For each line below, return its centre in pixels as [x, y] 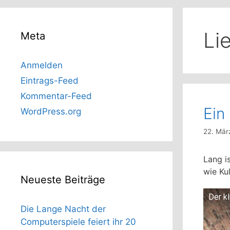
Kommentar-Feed [56, 96]
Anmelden [42, 65]
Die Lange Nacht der [63, 209]
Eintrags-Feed [50, 81]
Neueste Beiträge [63, 180]
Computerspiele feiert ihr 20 [78, 222]
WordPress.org [51, 112]
